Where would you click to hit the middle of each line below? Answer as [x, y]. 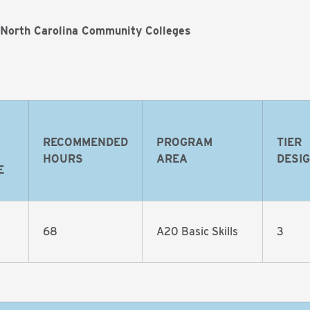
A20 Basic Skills [199, 231]
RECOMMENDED [85, 142]
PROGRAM [184, 142]
